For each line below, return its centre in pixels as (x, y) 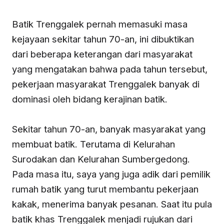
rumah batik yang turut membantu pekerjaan (105, 189)
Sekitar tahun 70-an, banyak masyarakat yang (109, 129)
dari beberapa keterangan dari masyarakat (102, 54)
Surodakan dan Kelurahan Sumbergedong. (101, 159)
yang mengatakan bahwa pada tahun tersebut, (110, 69)
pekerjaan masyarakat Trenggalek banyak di (106, 84)
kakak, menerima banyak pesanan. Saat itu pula (112, 204)
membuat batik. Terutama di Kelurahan (93, 144)
